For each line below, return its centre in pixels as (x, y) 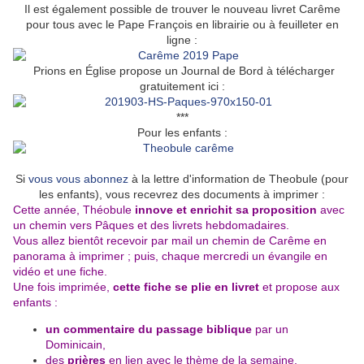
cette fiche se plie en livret (188, 287)
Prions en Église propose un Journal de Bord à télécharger (182, 71)
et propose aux (301, 287)
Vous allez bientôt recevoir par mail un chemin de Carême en (170, 241)
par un (270, 329)
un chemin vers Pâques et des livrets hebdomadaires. (151, 225)
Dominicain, (76, 345)
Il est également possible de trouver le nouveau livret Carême (182, 9)
